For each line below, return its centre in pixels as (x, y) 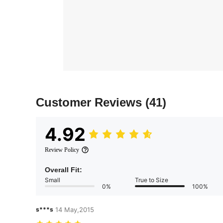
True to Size (152, 180)
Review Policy (62, 150)
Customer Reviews (91, 102)
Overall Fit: (63, 169)
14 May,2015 (75, 209)
